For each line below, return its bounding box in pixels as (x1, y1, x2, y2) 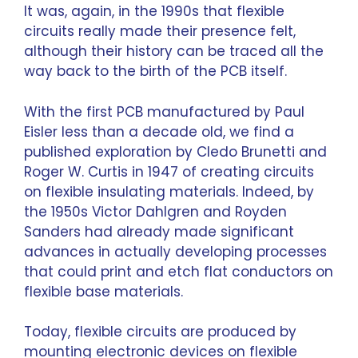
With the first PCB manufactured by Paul (24, 101, 304, 121)
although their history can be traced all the (24, 42, 324, 61)
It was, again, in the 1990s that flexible (24, 2, 284, 21)
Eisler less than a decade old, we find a (24, 121, 294, 141)
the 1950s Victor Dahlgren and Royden (24, 201, 287, 221)
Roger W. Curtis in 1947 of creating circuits (24, 161, 314, 181)
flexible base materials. (24, 281, 183, 301)
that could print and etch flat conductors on (24, 261, 333, 281)
